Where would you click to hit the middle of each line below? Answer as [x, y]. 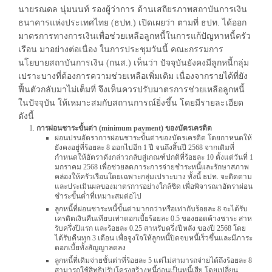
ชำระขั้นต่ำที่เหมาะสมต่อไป [98, 196]
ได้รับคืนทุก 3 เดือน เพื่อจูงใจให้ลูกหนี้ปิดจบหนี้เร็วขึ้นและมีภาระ [154, 238]
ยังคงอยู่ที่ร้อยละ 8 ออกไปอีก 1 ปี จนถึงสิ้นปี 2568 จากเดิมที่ [144, 147]
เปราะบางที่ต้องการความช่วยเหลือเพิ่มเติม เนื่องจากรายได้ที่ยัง [133, 76]
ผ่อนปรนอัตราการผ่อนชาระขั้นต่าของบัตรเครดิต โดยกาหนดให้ [153, 138]
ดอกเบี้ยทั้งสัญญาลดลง [90, 247]
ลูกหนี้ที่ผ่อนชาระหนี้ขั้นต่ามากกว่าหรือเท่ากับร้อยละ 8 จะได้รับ [151, 209]
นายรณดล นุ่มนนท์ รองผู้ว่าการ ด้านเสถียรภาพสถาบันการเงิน [133, 9]
